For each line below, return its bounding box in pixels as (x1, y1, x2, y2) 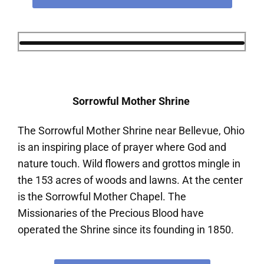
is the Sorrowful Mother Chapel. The (18, 190, 186, 203)
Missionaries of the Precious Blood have (18, 206, 204, 219)
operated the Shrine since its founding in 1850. (18, 223, 234, 236)
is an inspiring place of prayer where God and (18, 140, 226, 153)
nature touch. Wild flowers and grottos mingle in (18, 157, 240, 170)
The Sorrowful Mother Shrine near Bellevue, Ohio (18, 124, 245, 137)
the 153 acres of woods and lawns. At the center (18, 173, 243, 186)
